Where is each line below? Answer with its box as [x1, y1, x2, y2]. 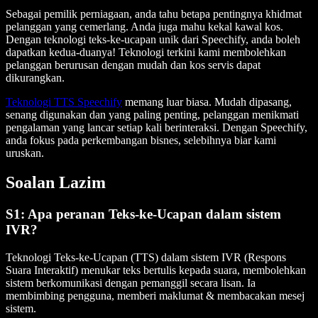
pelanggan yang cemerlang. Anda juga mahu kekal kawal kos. [6, 20, 283, 33]
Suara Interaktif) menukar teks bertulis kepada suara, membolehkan [6, 264, 306, 277]
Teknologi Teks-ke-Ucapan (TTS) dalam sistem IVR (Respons [6, 251, 286, 264]
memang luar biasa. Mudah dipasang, [122, 95, 292, 108]
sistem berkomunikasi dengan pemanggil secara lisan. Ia [6, 277, 256, 290]
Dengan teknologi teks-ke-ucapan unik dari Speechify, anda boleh [6, 33, 300, 45]
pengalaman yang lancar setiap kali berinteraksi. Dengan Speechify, [6, 121, 307, 133]
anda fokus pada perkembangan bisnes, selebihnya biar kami [6, 133, 276, 146]
